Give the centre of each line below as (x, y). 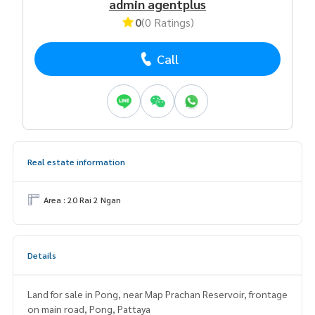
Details (42, 255)
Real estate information (76, 161)
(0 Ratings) (168, 22)
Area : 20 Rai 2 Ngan (82, 199)
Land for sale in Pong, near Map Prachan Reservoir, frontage (157, 294)
